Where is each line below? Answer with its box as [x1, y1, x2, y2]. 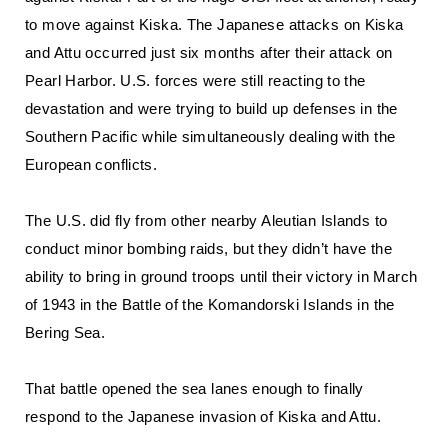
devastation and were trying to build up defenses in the [25, 100, 398, 117]
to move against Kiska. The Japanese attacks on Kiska [25, 16, 404, 33]
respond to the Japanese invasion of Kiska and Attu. [25, 408, 382, 425]
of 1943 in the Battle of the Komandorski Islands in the [25, 296, 395, 313]
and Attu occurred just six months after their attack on [25, 44, 393, 61]
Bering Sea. [25, 324, 106, 341]
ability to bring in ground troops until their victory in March [25, 268, 418, 285]
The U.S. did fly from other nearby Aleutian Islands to [25, 212, 388, 229]
